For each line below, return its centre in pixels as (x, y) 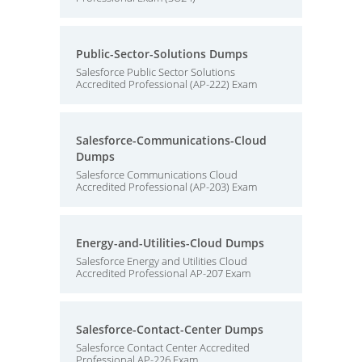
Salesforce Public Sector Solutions (156, 72)
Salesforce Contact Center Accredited (163, 347)
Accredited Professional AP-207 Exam (163, 273)
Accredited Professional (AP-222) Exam (166, 84)
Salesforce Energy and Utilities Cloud (162, 261)
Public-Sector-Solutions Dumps (162, 54)
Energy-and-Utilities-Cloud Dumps (170, 243)
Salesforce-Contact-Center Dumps (170, 329)
